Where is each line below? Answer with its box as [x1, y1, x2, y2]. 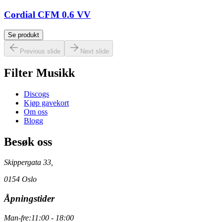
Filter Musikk [4, 66, 75, 79]
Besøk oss [4, 135, 52, 148]
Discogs [24, 89, 49, 98]
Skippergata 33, [4, 158, 53, 167]
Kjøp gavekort [24, 98, 69, 107]
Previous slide [20, 47, 60, 55]
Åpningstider [4, 193, 55, 204]
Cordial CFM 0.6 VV [4, 9, 91, 20]
